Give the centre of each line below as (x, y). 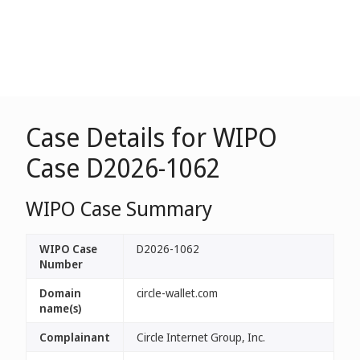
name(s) (60, 308)
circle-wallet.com (177, 293)
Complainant (75, 337)
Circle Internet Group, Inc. (201, 337)
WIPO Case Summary (119, 208)
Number (61, 264)
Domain (60, 293)
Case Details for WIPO (151, 137)
